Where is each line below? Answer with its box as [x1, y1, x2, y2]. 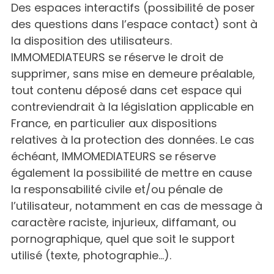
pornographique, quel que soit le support [11, 231, 235, 246]
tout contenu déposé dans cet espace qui [11, 83, 242, 98]
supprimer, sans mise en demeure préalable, [11, 66, 255, 81]
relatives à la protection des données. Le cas [11, 132, 254, 147]
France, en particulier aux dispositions [11, 116, 217, 131]
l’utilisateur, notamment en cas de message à [11, 198, 262, 213]
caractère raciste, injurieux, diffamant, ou [11, 215, 236, 230]
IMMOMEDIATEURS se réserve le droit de [11, 50, 223, 65]
